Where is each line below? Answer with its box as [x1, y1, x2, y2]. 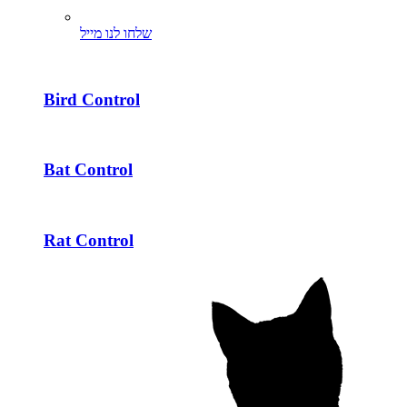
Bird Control [44, 89, 140, 109]
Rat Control [44, 230, 134, 250]
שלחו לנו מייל [80, 25, 152, 42]
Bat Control [44, 160, 133, 180]
